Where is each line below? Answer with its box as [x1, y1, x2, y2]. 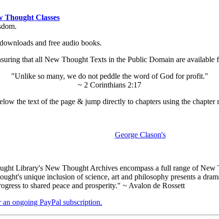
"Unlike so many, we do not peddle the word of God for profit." [11, 71, 208, 80]
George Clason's [114, 130, 166, 139]
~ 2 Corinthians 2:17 [78, 80, 141, 89]
